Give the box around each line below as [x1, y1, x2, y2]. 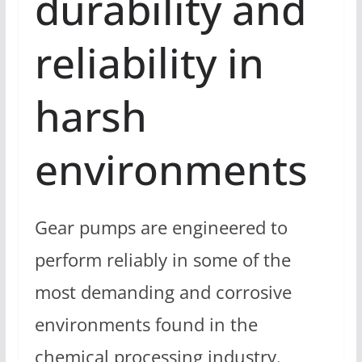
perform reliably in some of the [34, 246, 291, 272]
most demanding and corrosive [34, 279, 292, 305]
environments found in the [34, 311, 258, 337]
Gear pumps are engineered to [34, 214, 288, 240]
